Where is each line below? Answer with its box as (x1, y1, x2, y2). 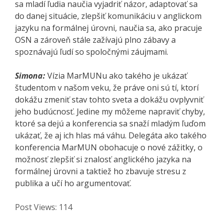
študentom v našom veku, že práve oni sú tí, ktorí (15, 82, 199, 93)
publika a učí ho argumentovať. (15, 177, 131, 189)
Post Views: (15, 201, 57, 213)
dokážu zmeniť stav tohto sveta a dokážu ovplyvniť (15, 94, 204, 105)
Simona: (15, 70, 45, 81)
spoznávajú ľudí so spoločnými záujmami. (15, 46, 168, 57)
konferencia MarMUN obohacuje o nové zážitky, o (15, 141, 203, 153)
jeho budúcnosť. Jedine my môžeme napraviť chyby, (15, 106, 205, 117)
